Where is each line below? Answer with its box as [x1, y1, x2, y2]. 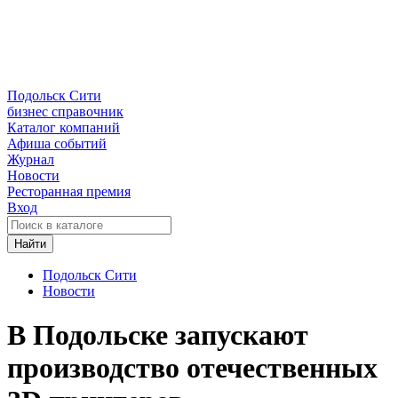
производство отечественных [7, 351, 378, 384]
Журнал [7, 152, 54, 168]
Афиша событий [7, 136, 107, 152]
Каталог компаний [7, 120, 120, 136]
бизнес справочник [7, 104, 123, 120]
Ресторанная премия [7, 184, 131, 200]
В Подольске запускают [7, 318, 308, 351]
